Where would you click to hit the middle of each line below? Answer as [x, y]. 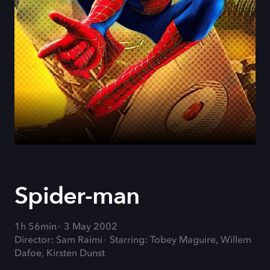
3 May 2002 [91, 227]
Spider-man [77, 196]
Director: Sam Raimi [58, 240]
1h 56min [36, 227]
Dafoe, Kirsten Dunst [60, 254]
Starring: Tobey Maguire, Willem [181, 240]
